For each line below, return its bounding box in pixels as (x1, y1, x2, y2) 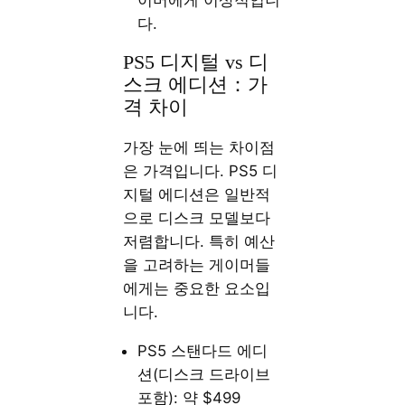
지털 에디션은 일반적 (123, 185, 271, 204)
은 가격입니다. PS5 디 (123, 162, 278, 181)
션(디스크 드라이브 (137, 364, 271, 383)
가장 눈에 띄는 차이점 (123, 138, 276, 157)
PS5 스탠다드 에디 (137, 341, 268, 360)
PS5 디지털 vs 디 (123, 52, 269, 74)
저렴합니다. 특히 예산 (123, 232, 276, 251)
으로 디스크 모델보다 (123, 209, 271, 228)
